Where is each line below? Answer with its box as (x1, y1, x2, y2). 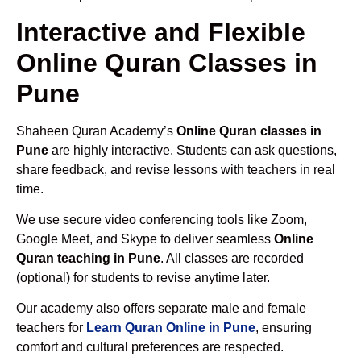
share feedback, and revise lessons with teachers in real (16, 162, 335, 176)
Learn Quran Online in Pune (86, 321, 255, 335)
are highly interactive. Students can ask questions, (48, 143, 337, 157)
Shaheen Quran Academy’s (16, 123, 176, 138)
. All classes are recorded (160, 251, 304, 265)
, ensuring (255, 321, 312, 335)
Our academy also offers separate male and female (16, 301, 306, 316)
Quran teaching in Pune (16, 251, 160, 265)
